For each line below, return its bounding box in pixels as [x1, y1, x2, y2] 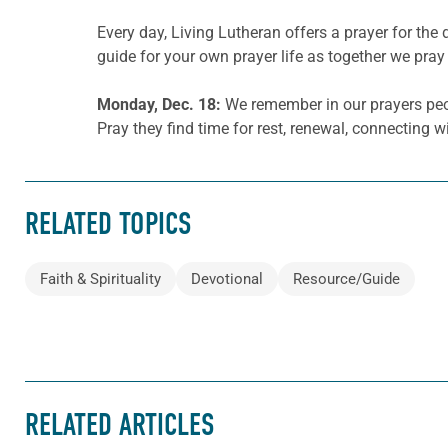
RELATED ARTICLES [25, 406, 214, 443]
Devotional [191, 270, 263, 289]
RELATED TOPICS [25, 206, 191, 243]
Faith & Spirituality [40, 270, 161, 289]
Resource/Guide [293, 270, 400, 289]
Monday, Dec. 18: [97, 94, 221, 114]
